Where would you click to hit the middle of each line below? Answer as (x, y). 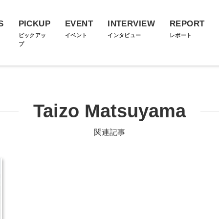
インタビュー (124, 35)
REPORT (187, 24)
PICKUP (34, 24)
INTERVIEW (131, 24)
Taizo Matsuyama (109, 111)
